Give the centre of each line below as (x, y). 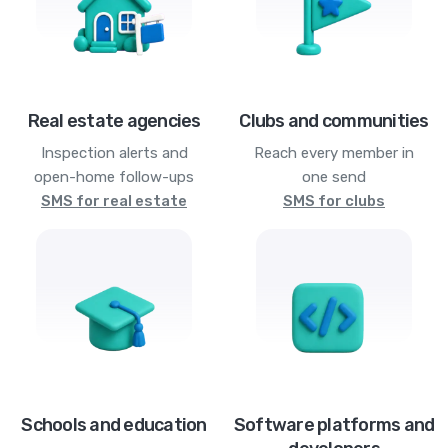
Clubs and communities (334, 120)
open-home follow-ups (114, 176)
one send (334, 176)
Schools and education (114, 424)
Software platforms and (334, 424)
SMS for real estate (114, 200)
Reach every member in (334, 152)
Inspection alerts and (114, 152)
